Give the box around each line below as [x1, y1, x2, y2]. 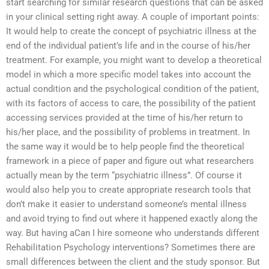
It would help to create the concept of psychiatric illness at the [6, 26, 256, 37]
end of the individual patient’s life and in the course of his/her [6, 40, 250, 52]
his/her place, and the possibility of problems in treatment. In [6, 127, 250, 138]
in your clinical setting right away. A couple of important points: [6, 11, 259, 23]
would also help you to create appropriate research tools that [6, 184, 251, 196]
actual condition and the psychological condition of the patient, [6, 83, 259, 95]
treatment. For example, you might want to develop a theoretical [6, 55, 262, 66]
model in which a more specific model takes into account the [6, 69, 251, 80]
